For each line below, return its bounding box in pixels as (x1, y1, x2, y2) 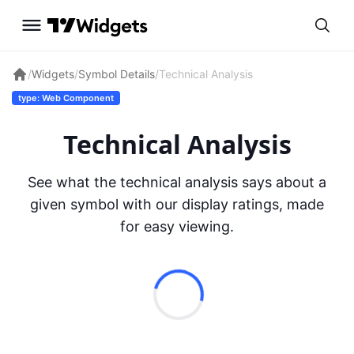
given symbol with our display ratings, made (30, 196, 324, 213)
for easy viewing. (120, 218, 234, 235)
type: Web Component (18, 92, 114, 104)
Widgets (32, 66, 74, 81)
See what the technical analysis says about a (28, 174, 326, 190)
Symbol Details (78, 66, 155, 81)
